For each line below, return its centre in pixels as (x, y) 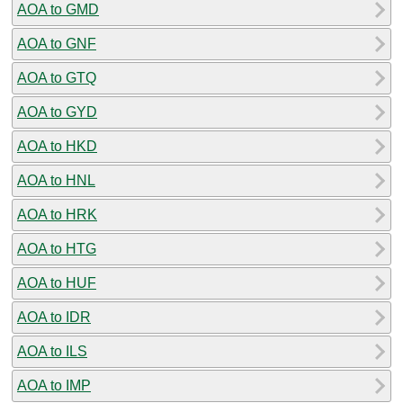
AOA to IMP (54, 385)
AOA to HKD (57, 146)
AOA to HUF (57, 282)
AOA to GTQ (57, 77)
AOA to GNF (57, 43)
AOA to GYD (57, 112)
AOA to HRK (57, 214)
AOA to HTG (57, 248)
